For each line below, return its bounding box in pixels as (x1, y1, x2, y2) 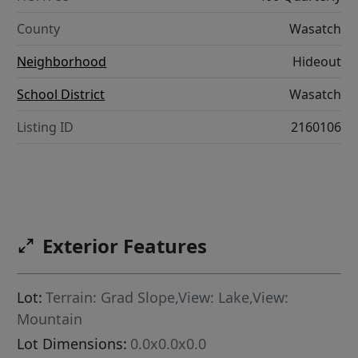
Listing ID (17, 118, 74, 136)
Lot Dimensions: (17, 334, 128, 353)
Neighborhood (17, 53, 107, 70)
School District (17, 86, 105, 103)
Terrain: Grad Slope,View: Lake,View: (46, 288, 289, 307)
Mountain (17, 309, 83, 328)
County (17, 20, 61, 38)
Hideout (292, 53, 341, 70)
